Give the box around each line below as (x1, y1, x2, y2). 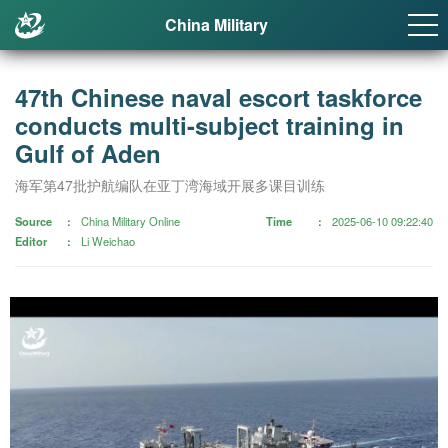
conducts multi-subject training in (15, 107, 404, 142)
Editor (15, 232, 47, 249)
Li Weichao (81, 232, 135, 249)
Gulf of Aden (15, 135, 161, 170)
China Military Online (81, 212, 180, 229)
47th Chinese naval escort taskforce (15, 79, 422, 114)
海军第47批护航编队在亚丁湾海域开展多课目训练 (15, 174, 325, 195)
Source (15, 212, 52, 229)
